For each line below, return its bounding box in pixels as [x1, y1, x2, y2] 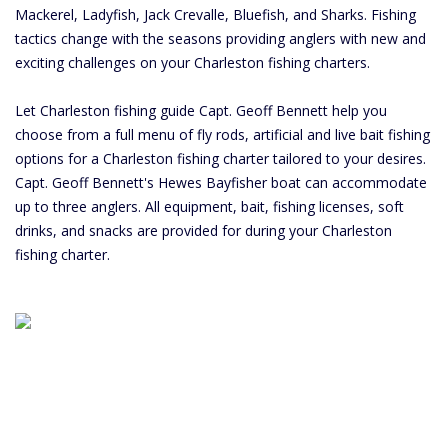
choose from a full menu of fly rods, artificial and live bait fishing [15, 125, 430, 144]
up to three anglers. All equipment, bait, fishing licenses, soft [15, 197, 404, 216]
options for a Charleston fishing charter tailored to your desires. [15, 149, 426, 168]
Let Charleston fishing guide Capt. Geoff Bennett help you [15, 101, 387, 120]
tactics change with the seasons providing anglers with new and [15, 29, 426, 48]
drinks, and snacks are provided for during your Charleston [15, 221, 392, 240]
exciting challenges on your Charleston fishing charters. [15, 53, 370, 72]
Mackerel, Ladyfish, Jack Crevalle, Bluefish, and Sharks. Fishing [15, 5, 416, 24]
